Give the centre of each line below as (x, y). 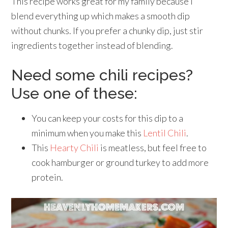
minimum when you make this (88, 133)
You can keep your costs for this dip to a (108, 118)
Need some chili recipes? (102, 75)
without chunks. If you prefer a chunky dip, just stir (107, 30)
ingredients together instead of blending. (92, 45)
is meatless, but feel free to (153, 147)
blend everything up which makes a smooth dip (101, 16)
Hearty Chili (75, 147)
